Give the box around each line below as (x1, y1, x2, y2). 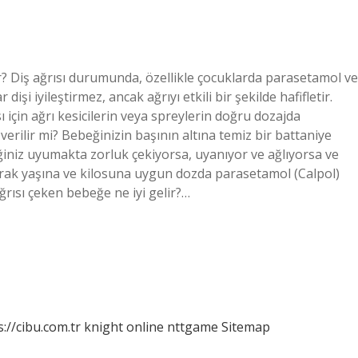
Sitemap (221, 318, 270, 336)
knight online (84, 318, 164, 336)
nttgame (167, 318, 218, 336)
